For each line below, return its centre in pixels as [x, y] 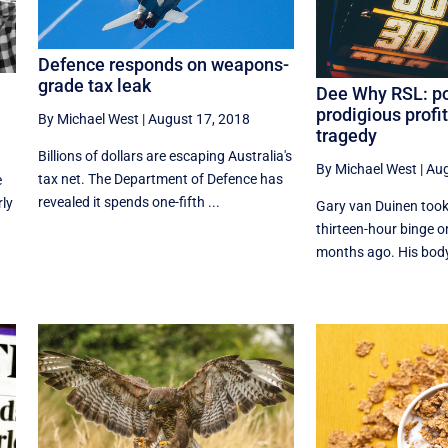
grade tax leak [94, 86]
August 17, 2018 [198, 119]
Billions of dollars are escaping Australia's [164, 156]
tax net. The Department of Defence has [160, 179]
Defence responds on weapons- [163, 65]
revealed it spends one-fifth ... [128, 202]
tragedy [346, 136]
